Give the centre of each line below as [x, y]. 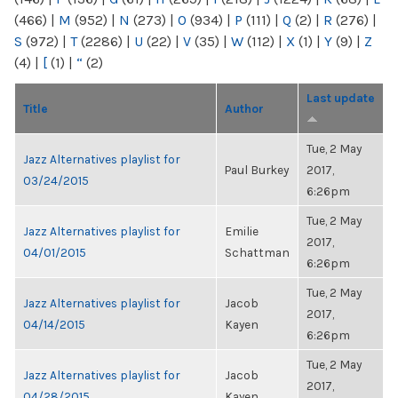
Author [244, 108]
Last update [341, 98]
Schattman [257, 252]
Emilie [242, 231]
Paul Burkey [257, 170]
